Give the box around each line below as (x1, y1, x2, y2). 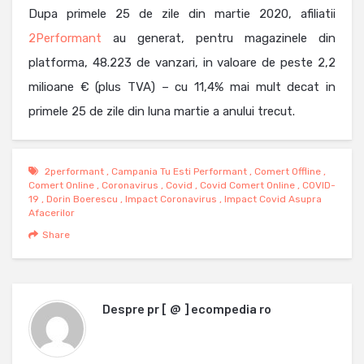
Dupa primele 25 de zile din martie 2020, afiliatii (28, 6, 336, 22)
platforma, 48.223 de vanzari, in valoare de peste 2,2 (28, 55, 336, 71)
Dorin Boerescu (46, 193, 118, 206)
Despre (102, 301, 147, 317)
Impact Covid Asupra (224, 193, 322, 206)
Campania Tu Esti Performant (111, 166, 247, 178)
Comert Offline (254, 166, 321, 178)
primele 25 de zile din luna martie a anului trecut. (28, 104, 295, 119)
